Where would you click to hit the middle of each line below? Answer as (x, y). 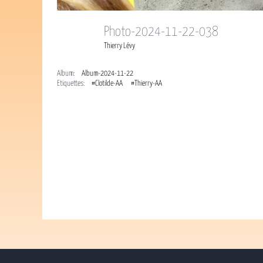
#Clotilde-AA (107, 84)
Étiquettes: (71, 84)
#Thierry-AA (146, 84)
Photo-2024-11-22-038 (164, 32)
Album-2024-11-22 (107, 74)
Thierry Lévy (119, 46)
